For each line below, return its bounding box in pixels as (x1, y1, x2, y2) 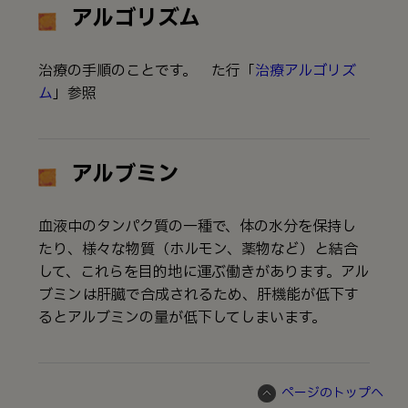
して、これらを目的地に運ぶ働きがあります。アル (38, 260, 369, 283)
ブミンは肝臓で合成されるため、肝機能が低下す (38, 283, 359, 306)
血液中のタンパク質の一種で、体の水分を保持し (38, 215, 356, 238)
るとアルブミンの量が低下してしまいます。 (38, 306, 326, 329)
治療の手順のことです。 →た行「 (38, 59, 255, 82)
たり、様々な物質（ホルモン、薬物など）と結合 (38, 238, 358, 260)
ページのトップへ (281, 382, 383, 403)
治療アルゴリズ (255, 59, 356, 82)
